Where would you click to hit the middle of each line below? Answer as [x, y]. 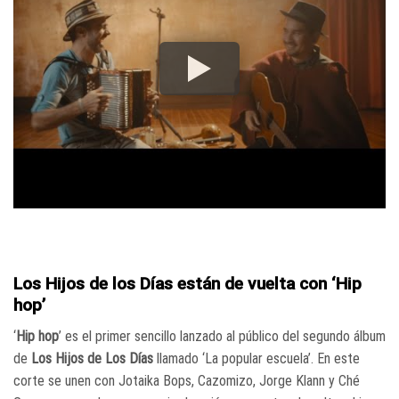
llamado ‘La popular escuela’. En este [256, 358]
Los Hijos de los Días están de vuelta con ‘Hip [187, 284]
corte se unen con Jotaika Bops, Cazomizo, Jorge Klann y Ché [187, 380]
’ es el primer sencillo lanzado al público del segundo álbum [222, 336]
